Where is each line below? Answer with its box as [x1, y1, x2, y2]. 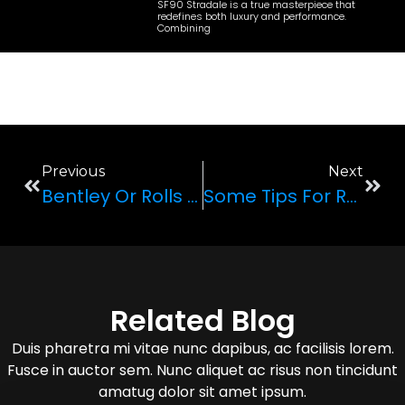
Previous [42, 163, 105, 181]
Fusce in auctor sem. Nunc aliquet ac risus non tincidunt [7, 360, 398, 381]
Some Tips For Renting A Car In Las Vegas [345, 184, 357, 210]
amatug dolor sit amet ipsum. [99, 381, 306, 403]
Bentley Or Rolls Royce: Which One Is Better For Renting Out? [187, 184, 198, 210]
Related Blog [109, 300, 296, 342]
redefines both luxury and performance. [156, 9, 346, 24]
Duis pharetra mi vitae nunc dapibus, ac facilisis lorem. [11, 338, 394, 360]
